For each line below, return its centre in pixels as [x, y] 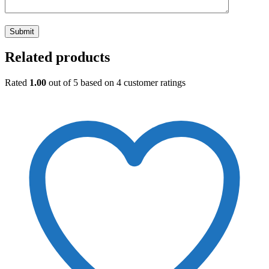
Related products [57, 57]
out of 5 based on [81, 83]
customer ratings [153, 83]
